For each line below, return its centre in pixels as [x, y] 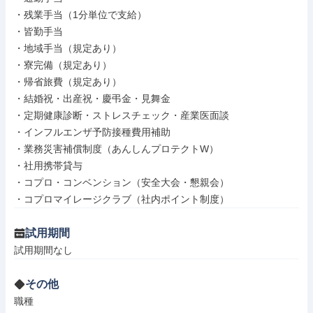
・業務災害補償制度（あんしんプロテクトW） [116, 149]
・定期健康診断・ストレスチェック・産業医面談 [122, 115]
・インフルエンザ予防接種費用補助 [92, 132]
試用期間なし [43, 250]
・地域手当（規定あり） [68, 48]
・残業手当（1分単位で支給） [80, 15]
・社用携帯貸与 [48, 166]
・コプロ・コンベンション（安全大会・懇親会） [122, 182]
